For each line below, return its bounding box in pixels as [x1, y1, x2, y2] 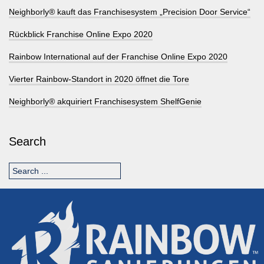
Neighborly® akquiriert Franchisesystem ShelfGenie [9, 97, 202, 107]
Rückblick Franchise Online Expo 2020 [9, 29, 153, 39]
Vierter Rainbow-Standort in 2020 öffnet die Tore [9, 74, 189, 84]
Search [9, 135, 46, 148]
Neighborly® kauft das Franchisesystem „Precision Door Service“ [9, 7, 250, 17]
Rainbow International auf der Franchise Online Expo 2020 [9, 52, 227, 62]
